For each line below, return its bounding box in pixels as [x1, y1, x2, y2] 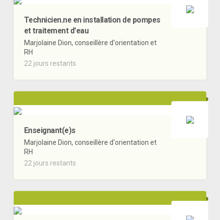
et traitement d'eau [24, 26, 89, 36]
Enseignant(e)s [24, 126, 76, 136]
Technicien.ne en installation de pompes [24, 15, 161, 25]
